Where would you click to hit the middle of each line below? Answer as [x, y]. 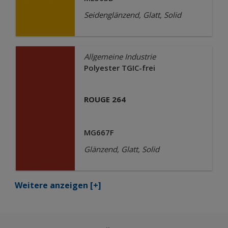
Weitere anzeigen [51, 186]
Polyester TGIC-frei [119, 68]
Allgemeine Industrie [120, 57]
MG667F [99, 133]
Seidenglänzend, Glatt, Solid [132, 15]
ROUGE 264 [105, 99]
